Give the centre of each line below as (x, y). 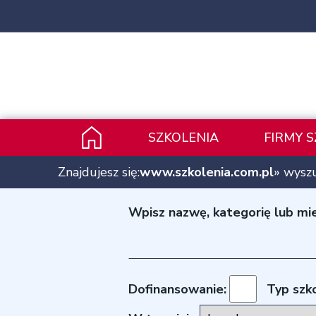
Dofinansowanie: (177, 289)
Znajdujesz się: (99, 172)
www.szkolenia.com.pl (207, 172)
